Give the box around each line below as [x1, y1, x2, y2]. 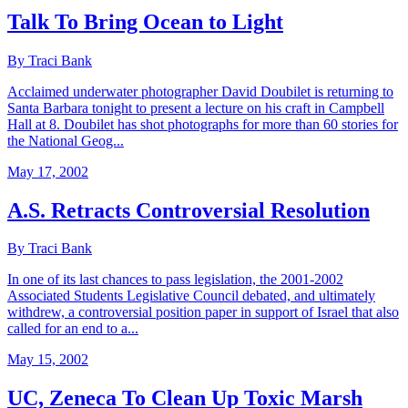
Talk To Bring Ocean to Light [7, 9, 283, 34]
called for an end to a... [7, 321, 138, 337]
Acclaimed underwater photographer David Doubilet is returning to [7, 83, 393, 99]
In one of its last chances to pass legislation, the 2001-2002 [7, 271, 343, 288]
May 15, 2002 [7, 352, 88, 368]
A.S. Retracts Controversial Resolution [7, 198, 370, 222]
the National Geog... [7, 132, 124, 148]
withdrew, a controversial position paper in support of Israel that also [7, 304, 399, 321]
